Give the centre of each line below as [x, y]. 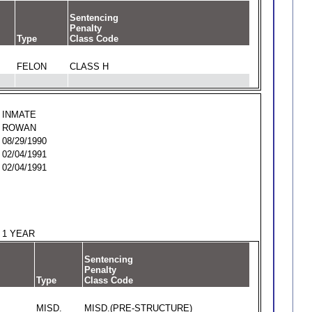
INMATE [19, 115]
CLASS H [89, 67]
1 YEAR [18, 234]
